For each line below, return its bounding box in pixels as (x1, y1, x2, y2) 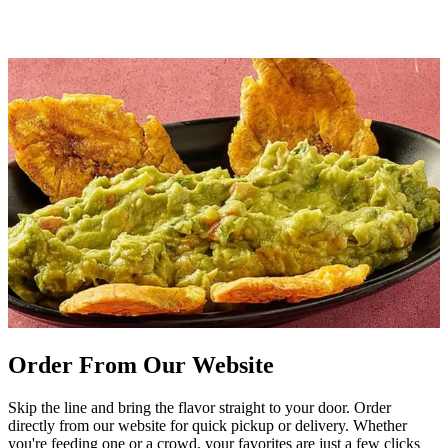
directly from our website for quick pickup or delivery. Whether (8, 417, 407, 435)
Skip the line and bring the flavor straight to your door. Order (8, 399, 391, 417)
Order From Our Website (8, 352, 274, 379)
